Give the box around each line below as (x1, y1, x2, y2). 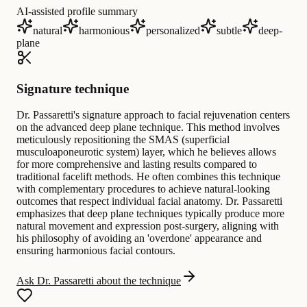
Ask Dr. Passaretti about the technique (16, 275, 181, 287)
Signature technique (16, 81, 129, 96)
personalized (146, 24, 200, 36)
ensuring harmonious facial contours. (16, 245, 175, 257)
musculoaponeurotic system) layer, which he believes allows (16, 146, 276, 158)
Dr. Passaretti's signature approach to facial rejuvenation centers (16, 109, 290, 121)
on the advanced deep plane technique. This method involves (16, 121, 280, 134)
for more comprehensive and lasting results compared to (16, 158, 257, 171)
